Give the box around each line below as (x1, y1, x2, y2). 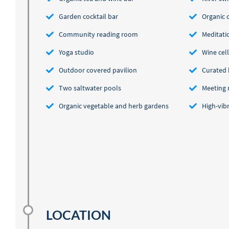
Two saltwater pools (59, 83, 121, 93)
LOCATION (46, 208, 111, 223)
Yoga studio (59, 48, 94, 57)
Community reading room (59, 30, 138, 39)
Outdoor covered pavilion (59, 65, 137, 75)
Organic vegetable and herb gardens (59, 101, 169, 111)
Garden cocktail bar (59, 12, 118, 21)
